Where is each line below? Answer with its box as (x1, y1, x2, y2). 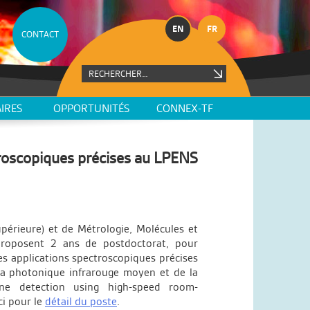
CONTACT (21, 29, 59, 39)
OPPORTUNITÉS (53, 102, 129, 115)
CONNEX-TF (156, 102, 213, 115)
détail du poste (45, 294, 117, 308)
